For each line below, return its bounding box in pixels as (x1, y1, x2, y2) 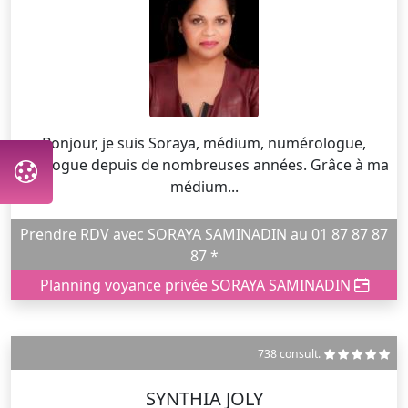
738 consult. (258, 346, 321, 362)
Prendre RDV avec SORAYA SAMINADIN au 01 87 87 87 (20, 224, 80, 245)
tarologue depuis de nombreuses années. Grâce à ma (19, 155, 389, 176)
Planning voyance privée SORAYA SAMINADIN (39, 275, 354, 296)
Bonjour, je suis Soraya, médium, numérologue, (42, 133, 366, 154)
